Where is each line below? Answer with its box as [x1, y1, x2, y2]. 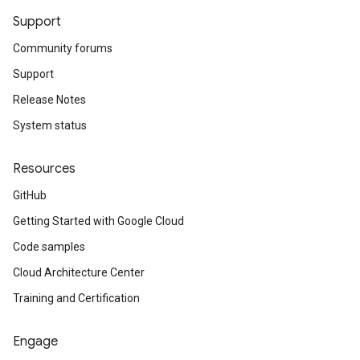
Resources [13, 161, 76, 177]
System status [13, 119, 87, 132]
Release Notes [13, 93, 86, 106]
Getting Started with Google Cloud [13, 215, 184, 227]
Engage [13, 333, 58, 350]
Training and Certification [13, 292, 140, 305]
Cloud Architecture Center [13, 266, 145, 279]
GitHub [13, 189, 47, 202]
